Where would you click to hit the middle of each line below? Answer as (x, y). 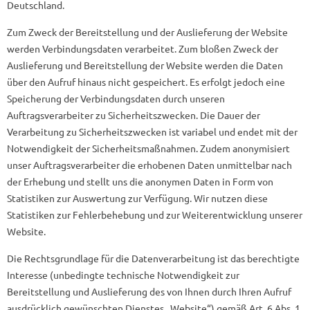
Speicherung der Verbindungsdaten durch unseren (116, 98)
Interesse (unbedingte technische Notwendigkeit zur (123, 275)
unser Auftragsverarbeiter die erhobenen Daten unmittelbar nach (149, 165)
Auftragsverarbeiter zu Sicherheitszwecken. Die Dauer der (134, 115)
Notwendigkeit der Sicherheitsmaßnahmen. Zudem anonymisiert (148, 148)
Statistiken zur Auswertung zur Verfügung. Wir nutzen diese (137, 198)
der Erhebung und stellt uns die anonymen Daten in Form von (140, 181)
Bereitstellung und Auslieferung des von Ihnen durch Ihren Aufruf (149, 291)
